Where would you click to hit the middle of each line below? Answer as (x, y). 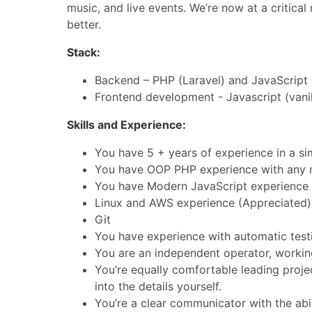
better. (84, 24)
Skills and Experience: (126, 125)
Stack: (84, 52)
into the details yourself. (158, 286)
